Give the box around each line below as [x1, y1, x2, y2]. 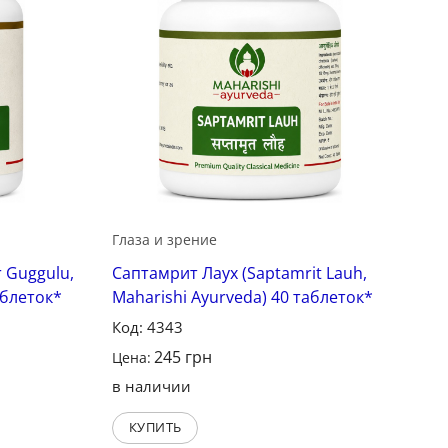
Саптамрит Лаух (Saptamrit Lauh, [112, 261, 368, 284]
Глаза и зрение [112, 229, 218, 249]
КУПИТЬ [128, 417, 182, 436]
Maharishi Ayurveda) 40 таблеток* [112, 285, 374, 308]
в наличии [112, 375, 192, 396]
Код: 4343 [112, 316, 184, 337]
